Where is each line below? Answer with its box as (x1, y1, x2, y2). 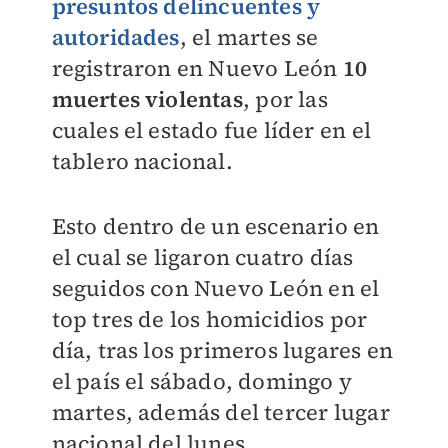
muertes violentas (51, 84, 243, 114)
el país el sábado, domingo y (51, 366, 353, 396)
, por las (242, 84, 328, 114)
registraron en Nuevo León (51, 53, 343, 83)
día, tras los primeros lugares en (51, 335, 394, 365)
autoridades (51, 22, 180, 52)
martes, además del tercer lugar (51, 397, 390, 427)
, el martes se (179, 22, 319, 52)
